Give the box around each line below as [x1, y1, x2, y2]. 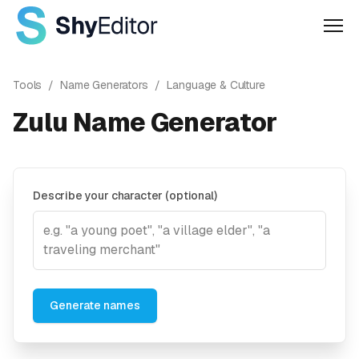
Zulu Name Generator [13, 106, 277, 139]
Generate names [50, 298, 140, 313]
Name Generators [60, 78, 148, 92]
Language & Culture [166, 78, 265, 92]
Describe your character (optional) [33, 188, 217, 203]
